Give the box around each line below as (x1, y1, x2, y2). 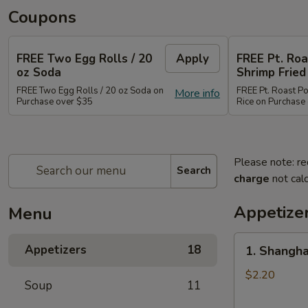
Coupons (8, 6, 76, 28)
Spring (234, 265, 264, 281)
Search (177, 164, 211, 177)
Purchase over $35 (16, 95, 93, 108)
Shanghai (234, 249, 276, 265)
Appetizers (25, 241, 87, 258)
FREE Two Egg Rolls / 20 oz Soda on (16, 84, 164, 97)
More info (175, 85, 220, 101)
